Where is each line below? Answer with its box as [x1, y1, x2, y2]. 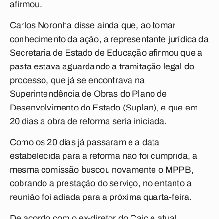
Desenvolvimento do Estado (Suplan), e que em [10, 103, 197, 112]
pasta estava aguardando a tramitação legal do [10, 62, 195, 71]
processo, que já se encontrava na [10, 75, 145, 85]
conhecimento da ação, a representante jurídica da [10, 34, 209, 44]
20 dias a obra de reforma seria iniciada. [10, 116, 167, 126]
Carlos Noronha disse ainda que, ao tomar [10, 21, 176, 30]
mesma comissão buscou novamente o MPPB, [10, 165, 194, 175]
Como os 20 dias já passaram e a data [10, 137, 160, 147]
